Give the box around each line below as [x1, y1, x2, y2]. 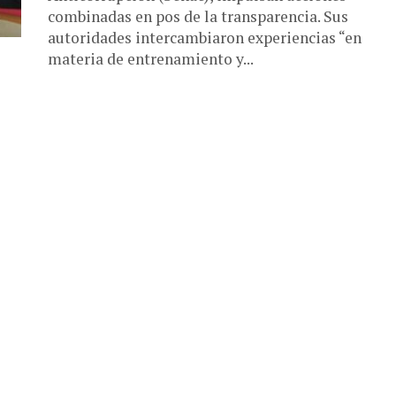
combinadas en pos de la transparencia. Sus [48, 6, 348, 27]
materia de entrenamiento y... [48, 49, 254, 69]
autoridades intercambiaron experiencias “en [48, 27, 362, 48]
